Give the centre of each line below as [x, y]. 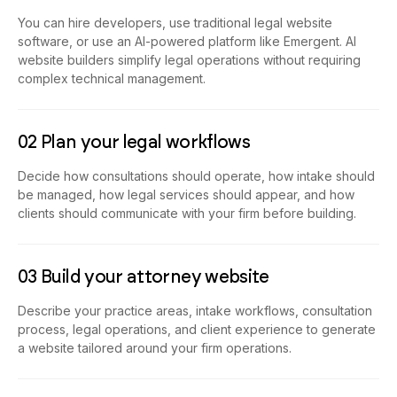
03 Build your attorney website [144, 277]
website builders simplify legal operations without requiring [189, 60]
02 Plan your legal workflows [134, 142]
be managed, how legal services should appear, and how [186, 195]
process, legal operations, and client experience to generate [197, 330]
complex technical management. [112, 79]
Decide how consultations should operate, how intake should [196, 176]
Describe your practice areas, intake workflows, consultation [195, 311]
